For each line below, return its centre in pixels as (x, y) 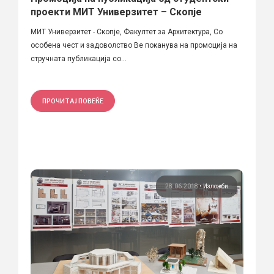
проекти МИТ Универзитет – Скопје (116, 12)
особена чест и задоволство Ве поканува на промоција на (134, 45)
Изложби (216, 186)
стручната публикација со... (79, 58)
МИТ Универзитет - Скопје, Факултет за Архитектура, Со (127, 31)
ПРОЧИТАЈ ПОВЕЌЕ (73, 101)
